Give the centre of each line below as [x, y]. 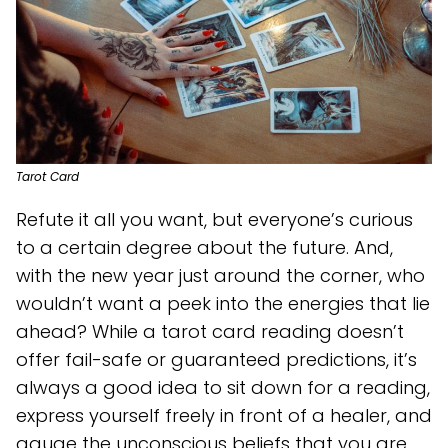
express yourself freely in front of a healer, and [224, 416]
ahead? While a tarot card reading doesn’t [210, 332]
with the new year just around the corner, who [220, 276]
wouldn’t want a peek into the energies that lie [223, 304]
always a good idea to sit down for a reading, [223, 388]
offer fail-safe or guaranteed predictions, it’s [216, 360]
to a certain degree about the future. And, [204, 248]
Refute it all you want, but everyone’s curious [214, 220]
